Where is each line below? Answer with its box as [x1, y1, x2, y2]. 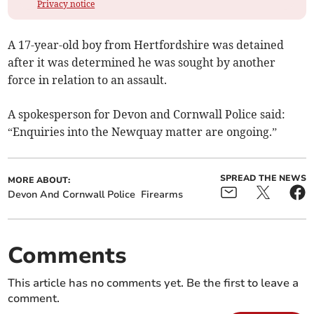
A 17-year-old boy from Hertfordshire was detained [8, 37, 285, 52]
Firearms [141, 187, 184, 201]
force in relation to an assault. [8, 72, 168, 87]
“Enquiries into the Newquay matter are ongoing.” [8, 124, 278, 139]
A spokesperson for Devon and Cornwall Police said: [8, 107, 286, 121]
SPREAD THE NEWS [219, 172, 306, 184]
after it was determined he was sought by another [8, 55, 276, 69]
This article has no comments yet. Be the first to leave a [8, 275, 299, 291]
